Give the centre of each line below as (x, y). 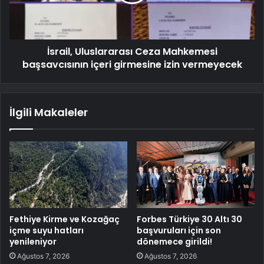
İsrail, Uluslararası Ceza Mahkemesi (132, 51)
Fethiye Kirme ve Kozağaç (65, 219)
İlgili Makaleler (49, 112)
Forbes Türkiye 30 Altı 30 (189, 219)
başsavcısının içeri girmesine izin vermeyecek (132, 64)
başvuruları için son (179, 230)
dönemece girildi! (174, 241)
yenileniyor (33, 241)
